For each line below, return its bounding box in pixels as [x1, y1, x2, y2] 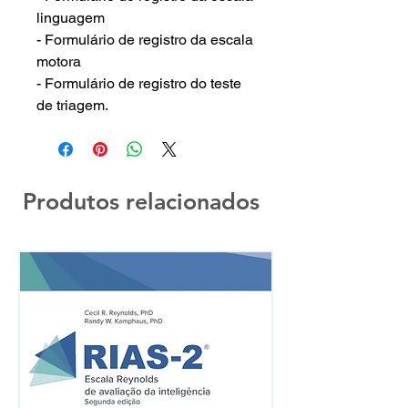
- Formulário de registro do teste [36, 75, 241, 92]
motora [36, 53, 81, 70]
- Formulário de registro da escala [36, 31, 253, 48]
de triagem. [36, 97, 108, 114]
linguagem [36, 9, 105, 26]
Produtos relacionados [23, 188, 260, 215]
